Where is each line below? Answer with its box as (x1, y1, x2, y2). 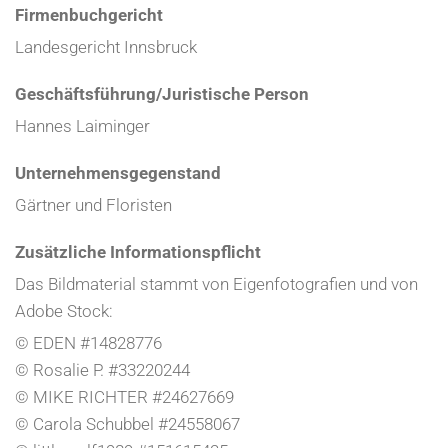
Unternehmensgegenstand (15, 163, 221, 184)
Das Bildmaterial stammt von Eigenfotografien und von (15, 274, 418, 295)
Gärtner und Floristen (15, 195, 172, 216)
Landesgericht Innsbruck (15, 37, 197, 58)
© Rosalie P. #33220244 (15, 360, 190, 381)
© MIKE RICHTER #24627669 (15, 387, 234, 408)
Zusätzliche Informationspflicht (15, 242, 261, 263)
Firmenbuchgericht (15, 5, 163, 26)
